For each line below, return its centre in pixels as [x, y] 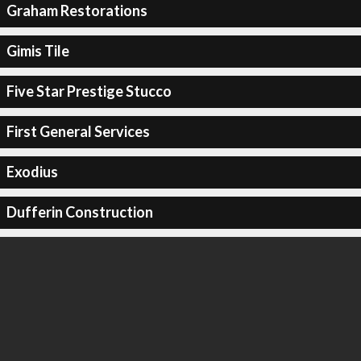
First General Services [78, 131]
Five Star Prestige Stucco [89, 91]
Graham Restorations [77, 10]
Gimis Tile [37, 51]
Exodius [32, 172]
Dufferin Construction [79, 212]
